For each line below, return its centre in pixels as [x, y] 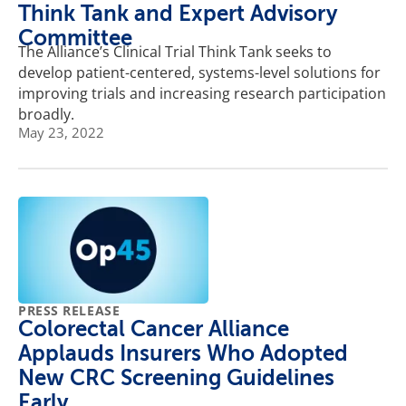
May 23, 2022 [61, 133]
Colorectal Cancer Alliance [154, 329]
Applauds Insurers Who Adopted [183, 353]
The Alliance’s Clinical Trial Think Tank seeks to [175, 52]
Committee [75, 39]
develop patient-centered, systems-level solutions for [199, 73]
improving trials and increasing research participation [202, 94]
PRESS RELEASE [69, 310]
